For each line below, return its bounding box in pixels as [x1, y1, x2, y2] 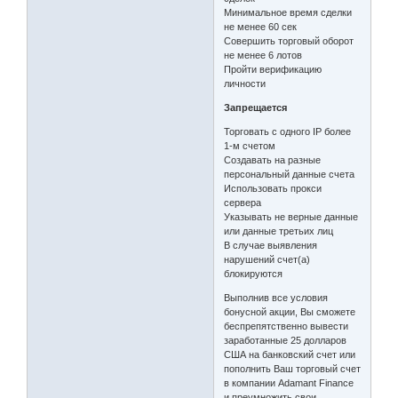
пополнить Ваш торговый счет [224, 363, 362, 375]
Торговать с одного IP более [224, 126, 352, 138]
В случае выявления [224, 240, 318, 251]
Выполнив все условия [224, 292, 329, 304]
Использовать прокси [224, 183, 322, 195]
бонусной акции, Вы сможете [224, 306, 356, 318]
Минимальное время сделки [224, 7, 353, 19]
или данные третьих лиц [224, 226, 334, 237]
